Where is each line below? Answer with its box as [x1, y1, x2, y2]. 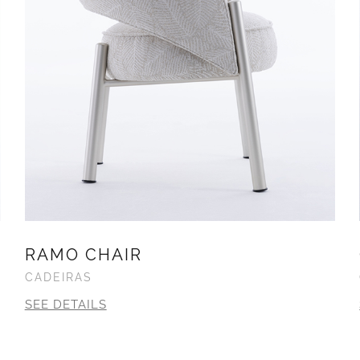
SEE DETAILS [24, 297, 107, 313]
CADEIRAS [24, 271, 92, 284]
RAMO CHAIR [24, 245, 142, 265]
